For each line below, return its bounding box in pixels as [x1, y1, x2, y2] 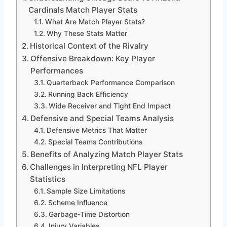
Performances [30, 66, 84, 76]
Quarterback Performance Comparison [46, 79, 175, 87]
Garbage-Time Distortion [48, 210, 130, 219]
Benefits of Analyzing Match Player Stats [30, 149, 183, 160]
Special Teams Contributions [48, 138, 142, 146]
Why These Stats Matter [46, 29, 127, 38]
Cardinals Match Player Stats [28, 5, 138, 15]
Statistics [30, 174, 66, 184]
